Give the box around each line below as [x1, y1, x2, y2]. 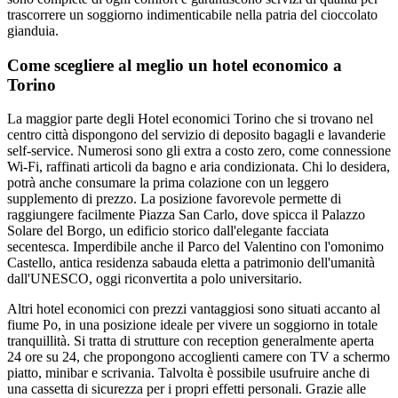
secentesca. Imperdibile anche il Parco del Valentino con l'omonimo [7, 239, 384, 255]
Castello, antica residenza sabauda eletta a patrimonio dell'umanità [7, 255, 375, 271]
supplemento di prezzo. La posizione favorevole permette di [7, 191, 341, 207]
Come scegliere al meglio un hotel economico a [7, 55, 342, 75]
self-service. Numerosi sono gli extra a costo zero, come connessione [7, 143, 391, 159]
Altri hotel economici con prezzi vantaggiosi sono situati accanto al [7, 301, 380, 317]
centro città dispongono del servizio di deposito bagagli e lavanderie [7, 127, 386, 143]
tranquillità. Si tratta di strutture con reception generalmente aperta [7, 333, 374, 349]
